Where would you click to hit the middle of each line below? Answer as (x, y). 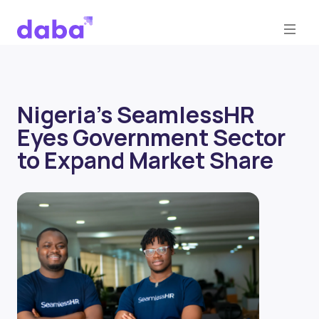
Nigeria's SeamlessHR (136, 115)
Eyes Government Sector (151, 137)
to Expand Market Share (145, 160)
